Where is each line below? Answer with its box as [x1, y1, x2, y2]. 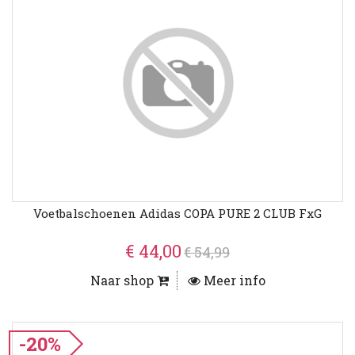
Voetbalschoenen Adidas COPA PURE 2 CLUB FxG [33, 205, 322, 222]
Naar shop [90, 272, 157, 289]
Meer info [200, 272, 265, 289]
